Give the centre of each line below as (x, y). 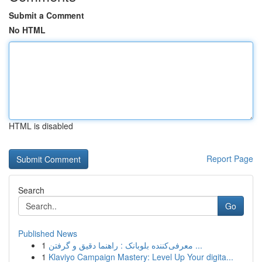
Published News (48, 233)
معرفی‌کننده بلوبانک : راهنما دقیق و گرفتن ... (198, 245)
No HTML (27, 30)
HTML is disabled (41, 126)
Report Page (230, 158)
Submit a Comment (46, 15)
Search (31, 190)
